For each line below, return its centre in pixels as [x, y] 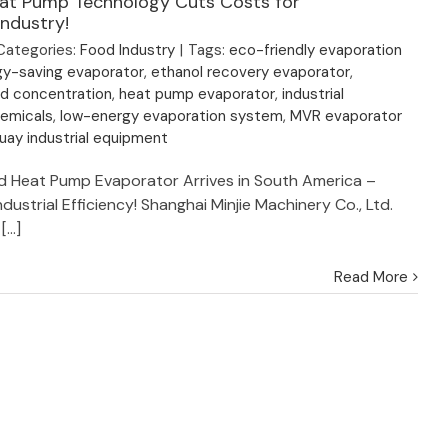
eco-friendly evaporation [316, 50]
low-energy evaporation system [172, 116]
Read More [371, 277]
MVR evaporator [346, 116]
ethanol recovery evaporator [251, 72]
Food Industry [128, 50]
